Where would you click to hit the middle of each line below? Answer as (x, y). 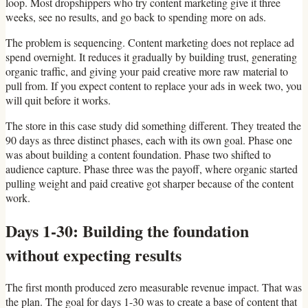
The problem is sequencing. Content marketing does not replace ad (150, 42)
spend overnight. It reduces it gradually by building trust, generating (151, 56)
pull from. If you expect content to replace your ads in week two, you (154, 85)
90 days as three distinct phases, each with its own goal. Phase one (149, 140)
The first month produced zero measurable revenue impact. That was (154, 287)
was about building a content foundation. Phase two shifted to (138, 154)
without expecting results (93, 254)
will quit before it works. (58, 100)
